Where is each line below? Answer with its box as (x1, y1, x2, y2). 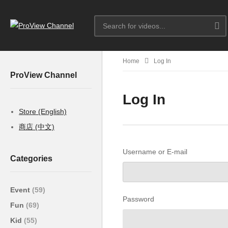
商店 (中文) (19, 122, 54, 131)
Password (123, 195, 154, 203)
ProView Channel (10, 70, 77, 79)
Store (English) (19, 107, 67, 116)
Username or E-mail (123, 148, 187, 156)
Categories (10, 154, 52, 163)
